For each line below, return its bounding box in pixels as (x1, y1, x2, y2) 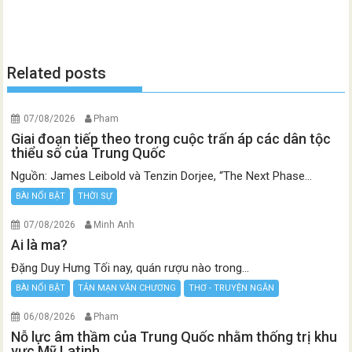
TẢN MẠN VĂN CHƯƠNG (78, 283, 177, 294)
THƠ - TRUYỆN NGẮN (189, 283, 275, 294)
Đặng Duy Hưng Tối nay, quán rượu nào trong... (11, 261, 250, 276)
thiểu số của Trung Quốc (11, 145, 167, 162)
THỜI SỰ (78, 191, 113, 202)
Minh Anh (93, 219, 135, 231)
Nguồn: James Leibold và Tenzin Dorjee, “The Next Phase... (11, 169, 313, 184)
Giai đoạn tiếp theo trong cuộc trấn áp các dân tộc (11, 130, 332, 148)
